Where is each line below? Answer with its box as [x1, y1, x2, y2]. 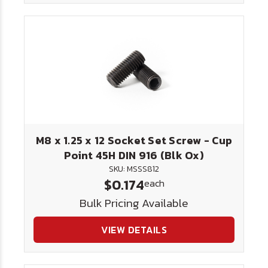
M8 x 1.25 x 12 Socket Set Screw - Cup [35, 132, 233, 148]
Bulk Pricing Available [80, 194, 188, 212]
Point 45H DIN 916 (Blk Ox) [64, 147, 204, 163]
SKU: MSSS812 [109, 163, 159, 175]
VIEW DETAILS [101, 223, 167, 237]
